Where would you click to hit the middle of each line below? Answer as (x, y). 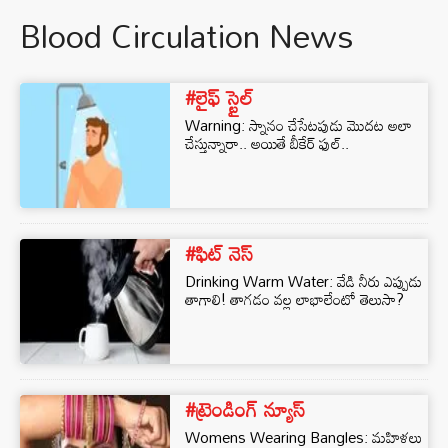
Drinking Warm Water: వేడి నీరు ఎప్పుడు (303, 281)
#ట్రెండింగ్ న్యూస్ (245, 409)
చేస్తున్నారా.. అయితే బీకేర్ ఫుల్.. (267, 143)
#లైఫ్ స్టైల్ (219, 97)
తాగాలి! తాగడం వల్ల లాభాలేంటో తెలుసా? (294, 299)
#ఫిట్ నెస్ (219, 253)
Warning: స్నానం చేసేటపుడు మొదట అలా (298, 125)
